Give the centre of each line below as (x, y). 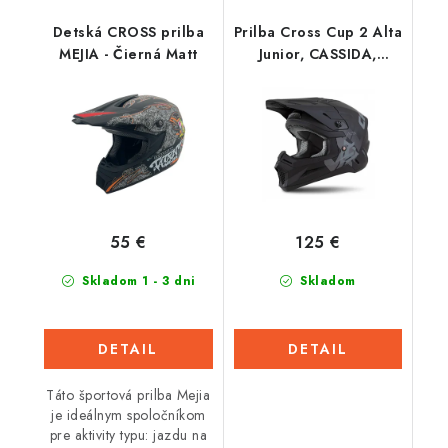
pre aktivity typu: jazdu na (128, 435)
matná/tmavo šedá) (318, 97)
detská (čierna (317, 75)
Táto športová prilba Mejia (128, 395)
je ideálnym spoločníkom (128, 415)
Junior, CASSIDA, (317, 53)
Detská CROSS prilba (128, 31)
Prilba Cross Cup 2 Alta (317, 31)
